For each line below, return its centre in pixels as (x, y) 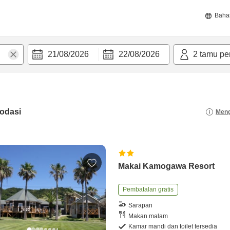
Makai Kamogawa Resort (167, 166)
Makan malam (148, 216)
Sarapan (141, 205)
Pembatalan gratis (148, 189)
